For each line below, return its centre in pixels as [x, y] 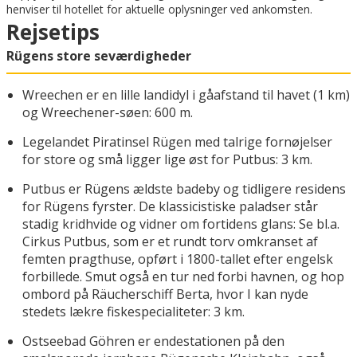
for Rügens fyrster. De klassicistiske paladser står [170, 207]
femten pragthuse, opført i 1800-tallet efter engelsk [178, 259]
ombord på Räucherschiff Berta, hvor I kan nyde [165, 294]
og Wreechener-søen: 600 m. [108, 113]
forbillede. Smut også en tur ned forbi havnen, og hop [183, 277]
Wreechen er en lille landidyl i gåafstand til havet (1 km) [186, 95]
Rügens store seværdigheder [99, 56]
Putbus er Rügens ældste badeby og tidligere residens [184, 189]
